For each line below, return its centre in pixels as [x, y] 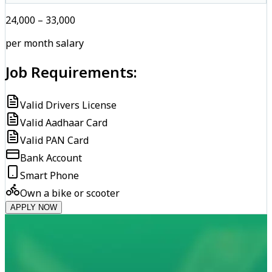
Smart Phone [49, 175]
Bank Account [51, 158]
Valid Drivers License [68, 105]
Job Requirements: [71, 72]
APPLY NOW [34, 207]
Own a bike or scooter [70, 193]
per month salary [45, 43]
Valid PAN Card [54, 140]
